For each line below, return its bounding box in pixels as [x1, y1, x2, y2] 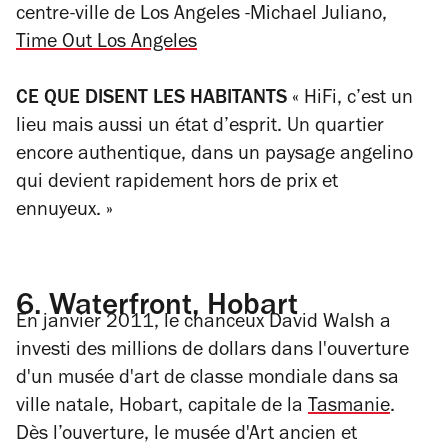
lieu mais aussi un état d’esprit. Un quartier [16, 117, 384, 138]
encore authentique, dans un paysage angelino [16, 145, 413, 166]
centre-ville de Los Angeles [16, 5, 245, 26]
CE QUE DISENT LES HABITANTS [16, 89, 287, 110]
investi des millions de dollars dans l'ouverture [16, 341, 409, 362]
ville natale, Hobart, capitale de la [16, 397, 308, 418]
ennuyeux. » [16, 201, 113, 222]
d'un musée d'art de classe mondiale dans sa [16, 369, 399, 390]
